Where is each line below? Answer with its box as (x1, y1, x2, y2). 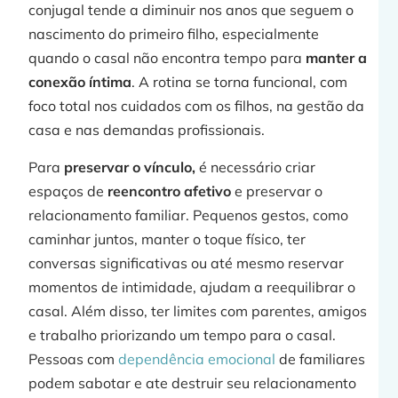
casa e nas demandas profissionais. (28, 121, 266, 139)
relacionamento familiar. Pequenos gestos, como (28, 205, 349, 224)
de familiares (275, 349, 366, 368)
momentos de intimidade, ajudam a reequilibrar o (28, 277, 356, 296)
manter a (302, 49, 368, 68)
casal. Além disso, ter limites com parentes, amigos (28, 301, 368, 320)
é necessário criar (195, 157, 316, 176)
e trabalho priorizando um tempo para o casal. (28, 325, 337, 344)
